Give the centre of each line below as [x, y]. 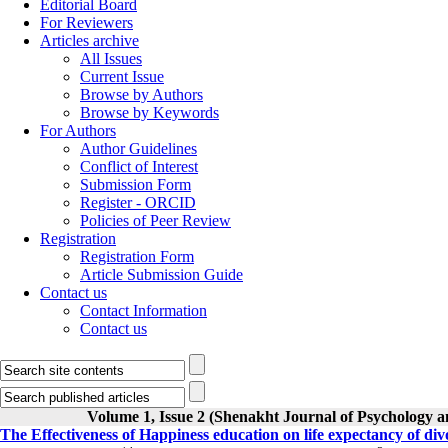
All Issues [111, 58]
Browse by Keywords [149, 112]
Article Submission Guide [161, 274]
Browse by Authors [141, 94]
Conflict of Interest [139, 166]
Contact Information [143, 310]
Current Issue [122, 76]
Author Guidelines [138, 148]
